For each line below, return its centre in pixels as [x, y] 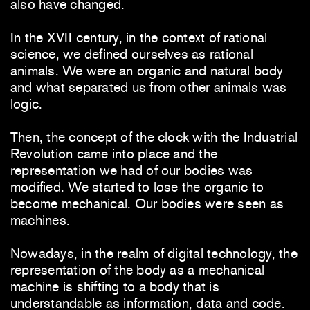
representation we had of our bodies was [132, 171]
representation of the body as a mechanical [138, 270]
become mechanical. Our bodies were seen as [147, 204]
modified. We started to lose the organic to [137, 187]
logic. [27, 104]
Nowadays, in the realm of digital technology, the [154, 254]
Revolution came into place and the [114, 154]
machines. [40, 220]
